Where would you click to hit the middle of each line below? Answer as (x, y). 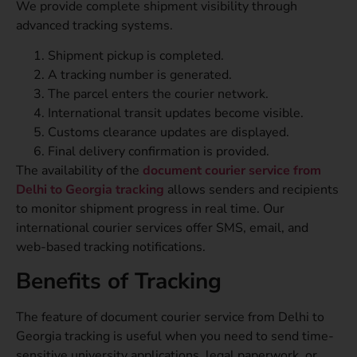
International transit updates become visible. (176, 114)
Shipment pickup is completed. (136, 56)
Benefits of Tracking (119, 281)
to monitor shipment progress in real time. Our (150, 209)
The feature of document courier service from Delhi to (170, 317)
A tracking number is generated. (140, 75)
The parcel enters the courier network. (158, 94)
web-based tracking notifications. (111, 247)
